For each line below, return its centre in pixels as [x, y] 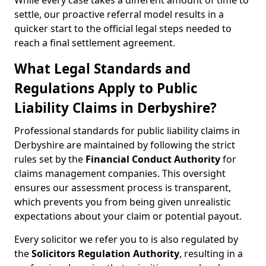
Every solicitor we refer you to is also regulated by [126, 239]
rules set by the [50, 159]
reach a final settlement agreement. [95, 43]
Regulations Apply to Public [106, 88]
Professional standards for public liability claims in [127, 131]
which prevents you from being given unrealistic [123, 202]
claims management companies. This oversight [120, 173]
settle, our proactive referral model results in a [119, 14]
